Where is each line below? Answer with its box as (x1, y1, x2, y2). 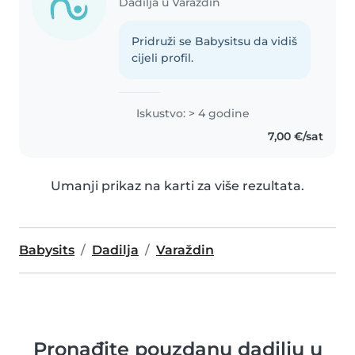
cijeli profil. (132, 51, 194, 66)
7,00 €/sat (267, 129, 323, 144)
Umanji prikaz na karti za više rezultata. (51, 178, 304, 194)
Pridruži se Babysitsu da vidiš (132, 34, 298, 49)
